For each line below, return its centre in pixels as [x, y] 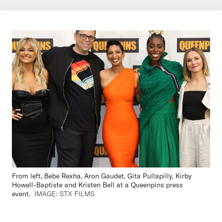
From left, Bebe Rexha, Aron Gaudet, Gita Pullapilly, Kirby [102, 176]
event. [21, 194]
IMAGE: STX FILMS [64, 194]
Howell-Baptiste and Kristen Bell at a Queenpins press [97, 185]
